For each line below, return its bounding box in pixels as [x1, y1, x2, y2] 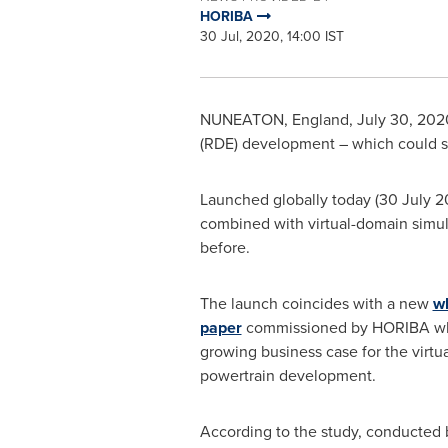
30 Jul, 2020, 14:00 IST [199, 26, 344, 47]
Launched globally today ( [199, 188, 379, 211]
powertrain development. [199, 364, 376, 387]
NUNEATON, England [199, 108, 349, 131]
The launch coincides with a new [199, 292, 433, 315]
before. [199, 236, 250, 259]
